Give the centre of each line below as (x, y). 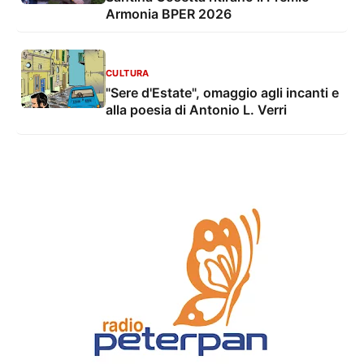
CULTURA (128, 73)
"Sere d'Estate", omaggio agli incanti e (222, 92)
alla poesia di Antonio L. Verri (196, 109)
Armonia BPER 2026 (169, 14)
